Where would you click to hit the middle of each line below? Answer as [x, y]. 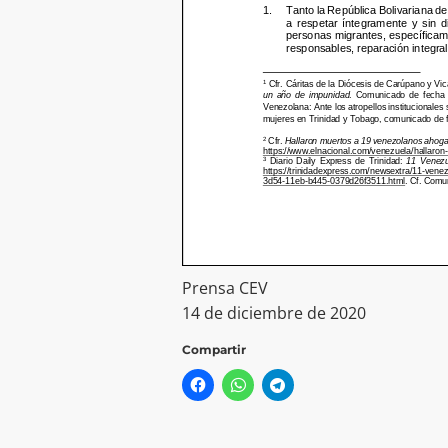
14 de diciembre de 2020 [274, 313]
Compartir [214, 350]
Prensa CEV [225, 288]
